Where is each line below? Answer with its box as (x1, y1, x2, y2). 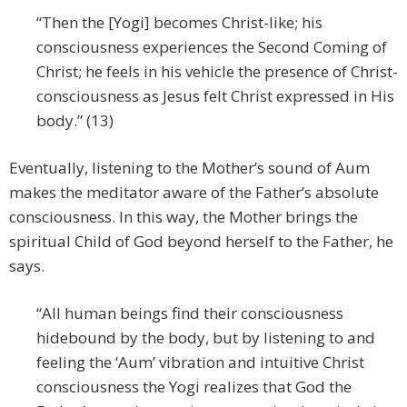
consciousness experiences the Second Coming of (36, 36, 387, 58)
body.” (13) (36, 110, 114, 132)
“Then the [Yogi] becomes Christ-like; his (36, 12, 323, 34)
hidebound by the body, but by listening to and (36, 327, 375, 349)
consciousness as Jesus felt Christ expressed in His (36, 85, 394, 107)
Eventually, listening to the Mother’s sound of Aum (9, 157, 370, 179)
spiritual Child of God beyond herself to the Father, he (9, 231, 393, 253)
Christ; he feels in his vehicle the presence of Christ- (36, 61, 398, 83)
